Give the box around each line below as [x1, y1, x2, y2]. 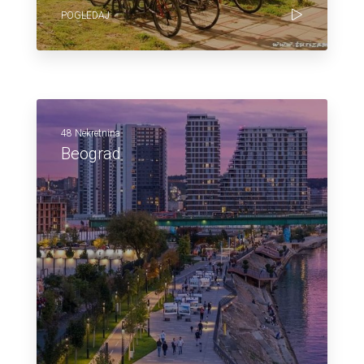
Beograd [61, 144, 121, 163]
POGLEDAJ [61, 10, 110, 21]
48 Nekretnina [61, 128, 120, 139]
